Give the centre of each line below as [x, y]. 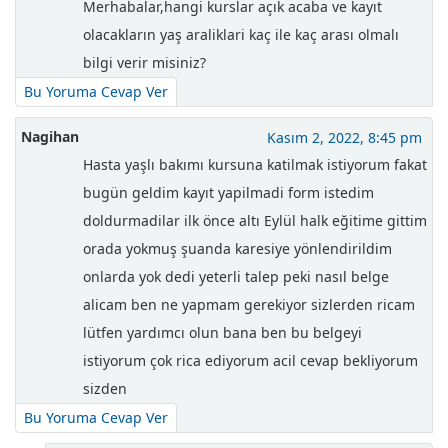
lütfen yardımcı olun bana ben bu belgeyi [222, 333]
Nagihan [50, 137]
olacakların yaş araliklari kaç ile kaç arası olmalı [241, 35]
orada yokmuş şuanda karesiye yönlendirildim [237, 249]
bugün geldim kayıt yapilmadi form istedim [228, 193]
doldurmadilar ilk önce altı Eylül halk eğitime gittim [255, 221]
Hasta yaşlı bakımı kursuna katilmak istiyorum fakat [255, 165]
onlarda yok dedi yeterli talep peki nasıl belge [236, 277]
